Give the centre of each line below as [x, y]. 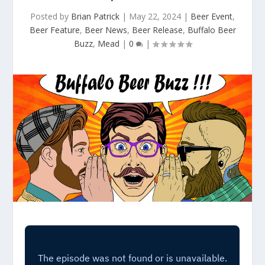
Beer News [106, 30]
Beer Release [157, 30]
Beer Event [211, 16]
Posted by [51, 16]
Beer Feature [54, 30]
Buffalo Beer [211, 30]
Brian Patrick [95, 16]
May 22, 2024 [155, 16]
